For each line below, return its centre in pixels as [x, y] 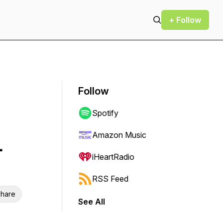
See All [92, 202]
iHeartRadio [113, 157]
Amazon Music [119, 135]
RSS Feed [110, 179]
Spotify [105, 113]
